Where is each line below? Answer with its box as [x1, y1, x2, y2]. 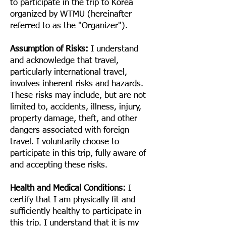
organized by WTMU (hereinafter [10, 10, 132, 19]
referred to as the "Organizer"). [10, 22, 128, 30]
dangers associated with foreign [10, 126, 129, 135]
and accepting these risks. [10, 161, 107, 169]
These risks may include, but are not [10, 91, 146, 100]
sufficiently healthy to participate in [10, 207, 141, 216]
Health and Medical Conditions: [10, 184, 126, 193]
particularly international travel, [10, 68, 127, 77]
